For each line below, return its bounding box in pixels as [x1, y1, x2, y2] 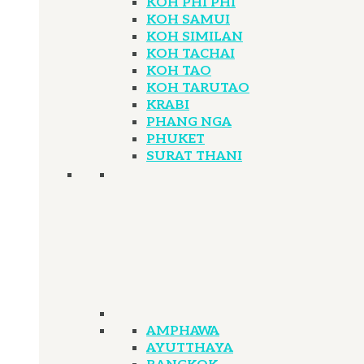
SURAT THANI [146, 149, 242, 164]
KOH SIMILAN [146, 29, 243, 45]
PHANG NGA [146, 115, 232, 130]
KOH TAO [146, 63, 211, 79]
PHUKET [146, 132, 205, 147]
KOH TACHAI [146, 46, 235, 62]
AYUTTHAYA [146, 340, 233, 356]
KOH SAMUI [146, 12, 230, 28]
